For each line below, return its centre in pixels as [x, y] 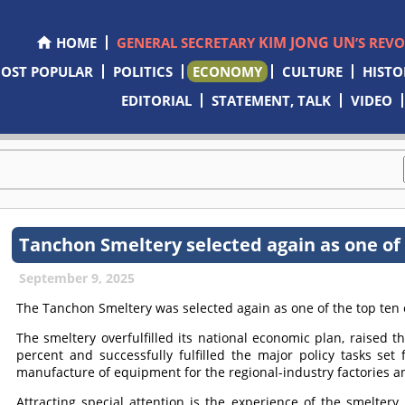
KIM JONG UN [306, 42]
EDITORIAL [157, 100]
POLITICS [142, 71]
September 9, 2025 [77, 278]
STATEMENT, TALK [272, 100]
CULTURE [312, 71]
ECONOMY [227, 71]
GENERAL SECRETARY [187, 42]
